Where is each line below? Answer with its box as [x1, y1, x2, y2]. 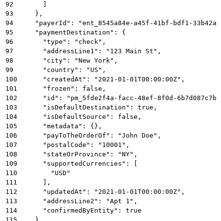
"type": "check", [19, 37, 106, 45]
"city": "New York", [19, 56, 118, 64]
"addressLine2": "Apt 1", [19, 197, 138, 205]
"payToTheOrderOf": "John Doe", [19, 131, 161, 139]
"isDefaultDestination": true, [19, 103, 157, 111]
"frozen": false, [19, 84, 106, 92]
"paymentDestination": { [19, 28, 126, 36]
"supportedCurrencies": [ [19, 159, 138, 167]
